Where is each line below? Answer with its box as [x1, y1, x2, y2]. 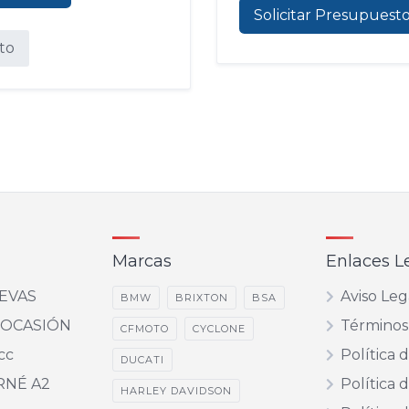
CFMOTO [120, 322, 169, 335]
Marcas [111, 251, 172, 271]
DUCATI [120, 353, 164, 366]
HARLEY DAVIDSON [120, 384, 232, 397]
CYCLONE [192, 322, 246, 335]
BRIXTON [174, 291, 228, 304]
